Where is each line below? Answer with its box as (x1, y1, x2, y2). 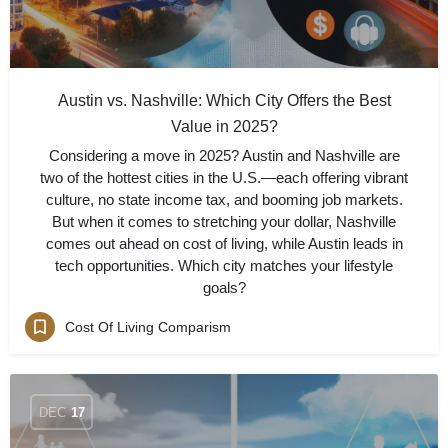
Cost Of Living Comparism (65, 318, 231, 335)
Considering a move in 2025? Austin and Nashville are (48, 147, 400, 164)
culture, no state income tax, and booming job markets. (45, 191, 403, 208)
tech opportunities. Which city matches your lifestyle (55, 257, 393, 274)
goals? (202, 279, 246, 296)
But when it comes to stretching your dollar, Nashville (52, 213, 396, 230)
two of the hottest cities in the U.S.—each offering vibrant (40, 169, 408, 186)
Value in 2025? (170, 118, 278, 135)
